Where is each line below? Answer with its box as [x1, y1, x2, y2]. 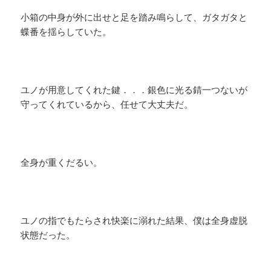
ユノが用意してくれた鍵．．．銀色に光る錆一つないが [21, 83, 248, 96]
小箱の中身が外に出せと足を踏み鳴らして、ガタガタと [21, 11, 248, 24]
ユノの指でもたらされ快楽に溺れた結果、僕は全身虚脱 [21, 214, 248, 227]
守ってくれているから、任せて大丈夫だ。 [21, 98, 194, 111]
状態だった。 [21, 229, 76, 241]
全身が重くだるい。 [21, 156, 103, 169]
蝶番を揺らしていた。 [21, 25, 112, 38]
